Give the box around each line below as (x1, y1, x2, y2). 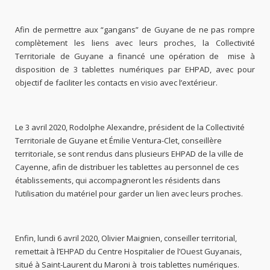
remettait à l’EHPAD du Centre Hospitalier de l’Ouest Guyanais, (15, 246, 242, 257)
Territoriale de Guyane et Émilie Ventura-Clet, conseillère (15, 135, 222, 146)
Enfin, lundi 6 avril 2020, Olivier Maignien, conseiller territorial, (15, 233, 237, 244)
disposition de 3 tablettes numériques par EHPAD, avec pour (15, 64, 255, 75)
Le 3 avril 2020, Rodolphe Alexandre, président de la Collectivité (15, 122, 245, 133)
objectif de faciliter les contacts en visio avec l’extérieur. (15, 77, 218, 89)
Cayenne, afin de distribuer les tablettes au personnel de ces (15, 162, 240, 173)
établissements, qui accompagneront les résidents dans (15, 175, 221, 186)
